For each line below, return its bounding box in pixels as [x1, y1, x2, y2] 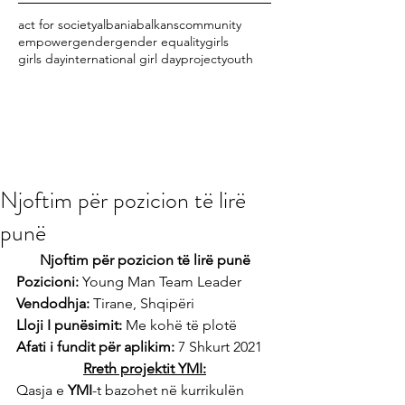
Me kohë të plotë [122, 316, 237, 334]
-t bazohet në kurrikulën [92, 381, 248, 399]
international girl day [65, 51, 181, 67]
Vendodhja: [16, 295, 89, 312]
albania [97, 16, 137, 33]
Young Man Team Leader [82, 273, 241, 290]
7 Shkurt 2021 [174, 338, 262, 355]
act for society [18, 16, 97, 33]
